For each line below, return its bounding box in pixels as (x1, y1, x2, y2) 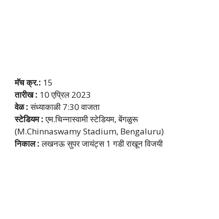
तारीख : (15, 88, 40, 100)
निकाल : (15, 137, 42, 149)
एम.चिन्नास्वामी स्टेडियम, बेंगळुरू (44, 113, 138, 125)
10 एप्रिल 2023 (40, 88, 91, 100)
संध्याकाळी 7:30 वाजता (28, 101, 100, 112)
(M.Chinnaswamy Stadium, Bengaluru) (15, 125, 164, 137)
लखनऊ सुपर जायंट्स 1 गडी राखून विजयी (42, 137, 163, 149)
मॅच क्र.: (15, 76, 41, 88)
